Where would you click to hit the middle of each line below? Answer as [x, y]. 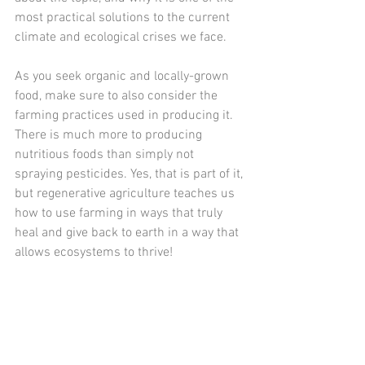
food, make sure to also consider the [118, 97]
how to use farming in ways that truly [120, 214]
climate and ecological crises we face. [121, 38]
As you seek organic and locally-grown [123, 77]
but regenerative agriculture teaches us [126, 194]
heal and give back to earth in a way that [128, 233]
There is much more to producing [110, 136]
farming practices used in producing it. [125, 116]
